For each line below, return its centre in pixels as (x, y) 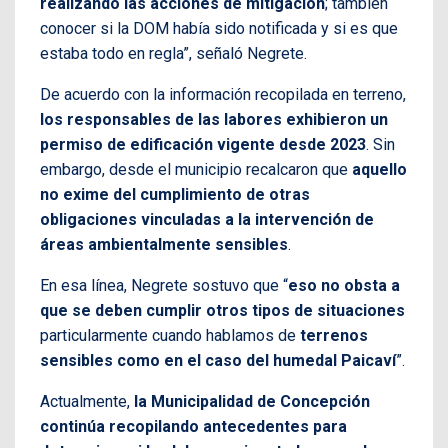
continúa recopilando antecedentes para (193, 426)
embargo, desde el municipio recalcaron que (196, 169)
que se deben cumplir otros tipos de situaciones (222, 310)
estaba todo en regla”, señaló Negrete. (173, 53)
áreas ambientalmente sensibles (164, 244)
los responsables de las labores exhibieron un (214, 119)
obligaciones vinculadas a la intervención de (207, 219)
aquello (379, 169)
